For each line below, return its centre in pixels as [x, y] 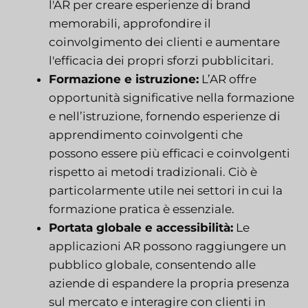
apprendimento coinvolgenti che [146, 134]
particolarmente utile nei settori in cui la [166, 190]
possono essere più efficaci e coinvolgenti [169, 153]
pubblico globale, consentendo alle [152, 264]
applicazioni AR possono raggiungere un [167, 246]
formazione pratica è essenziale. [142, 209]
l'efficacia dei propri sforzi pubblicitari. [161, 60]
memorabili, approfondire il [130, 23]
